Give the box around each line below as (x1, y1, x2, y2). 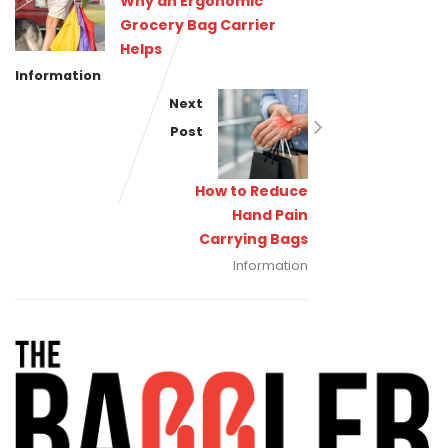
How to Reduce (194, 181, 308, 201)
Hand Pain (231, 205, 308, 225)
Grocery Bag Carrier (120, 15, 276, 35)
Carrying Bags (198, 229, 308, 249)
